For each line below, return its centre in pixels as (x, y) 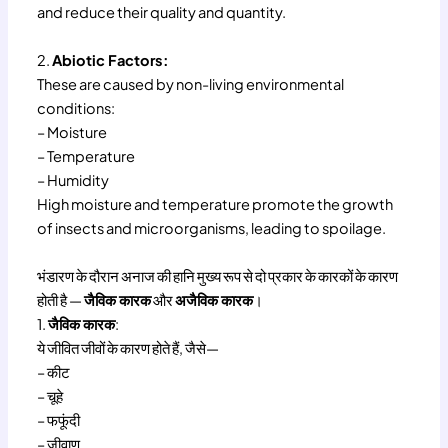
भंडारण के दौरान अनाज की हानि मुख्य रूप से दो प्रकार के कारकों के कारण (218, 275)
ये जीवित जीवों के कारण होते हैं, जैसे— (128, 347)
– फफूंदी (59, 419)
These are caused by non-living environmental (191, 83)
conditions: (76, 107)
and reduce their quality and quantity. (162, 11)
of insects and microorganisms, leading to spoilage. (212, 227)
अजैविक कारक (214, 299)
